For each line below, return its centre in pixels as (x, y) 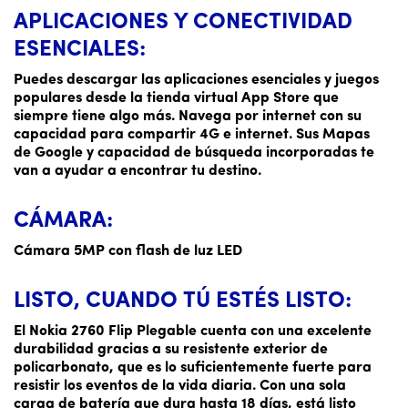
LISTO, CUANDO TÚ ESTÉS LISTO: (183, 301)
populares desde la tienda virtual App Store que (176, 98)
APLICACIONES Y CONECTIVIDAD (183, 22)
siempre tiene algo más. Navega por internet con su (188, 116)
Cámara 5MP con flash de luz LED (128, 251)
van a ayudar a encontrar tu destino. (138, 171)
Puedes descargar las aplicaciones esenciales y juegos (196, 80)
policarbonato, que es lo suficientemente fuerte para (193, 367)
